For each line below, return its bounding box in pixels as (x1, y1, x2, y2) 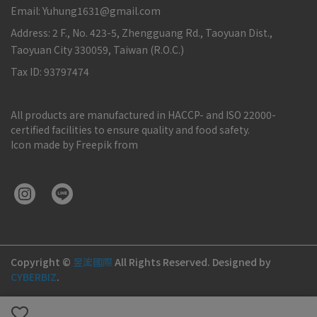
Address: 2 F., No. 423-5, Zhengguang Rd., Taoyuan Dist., (11, 25, 272, 40)
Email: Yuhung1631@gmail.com (11, 4, 161, 18)
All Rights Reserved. (115, 255, 210, 269)
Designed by (212, 255, 271, 269)
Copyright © (11, 255, 71, 269)
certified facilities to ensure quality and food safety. (11, 122, 250, 137)
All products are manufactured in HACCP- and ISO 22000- (11, 108, 276, 122)
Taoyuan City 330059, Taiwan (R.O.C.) (11, 42, 184, 57)
